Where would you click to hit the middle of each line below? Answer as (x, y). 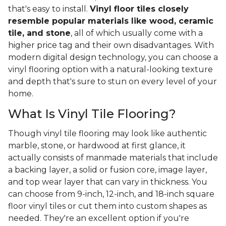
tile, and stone (39, 33)
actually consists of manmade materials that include (113, 158)
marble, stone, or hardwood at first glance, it (97, 146)
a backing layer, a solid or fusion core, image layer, (107, 170)
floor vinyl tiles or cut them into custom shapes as (107, 206)
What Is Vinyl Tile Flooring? (92, 114)
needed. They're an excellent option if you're (99, 218)
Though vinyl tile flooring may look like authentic (107, 134)
